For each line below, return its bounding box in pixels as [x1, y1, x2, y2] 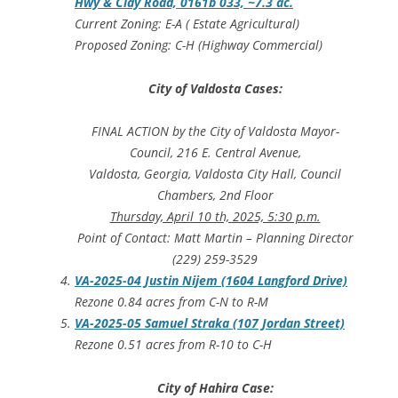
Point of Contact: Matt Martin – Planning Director [76, 228, 354, 246]
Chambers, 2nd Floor [156, 186, 274, 203]
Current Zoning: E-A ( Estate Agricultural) [75, 14, 299, 32]
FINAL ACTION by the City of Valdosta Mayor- [91, 122, 339, 139]
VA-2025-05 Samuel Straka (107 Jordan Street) [75, 314, 345, 331]
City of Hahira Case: [156, 378, 274, 396]
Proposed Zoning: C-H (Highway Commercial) [75, 36, 322, 53]
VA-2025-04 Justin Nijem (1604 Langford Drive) [75, 271, 347, 289]
